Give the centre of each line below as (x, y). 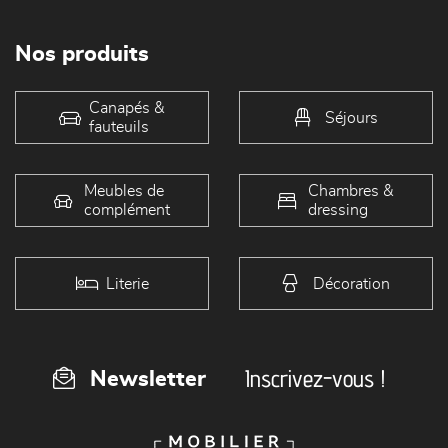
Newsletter (148, 379)
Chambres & (351, 190)
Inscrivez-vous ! (315, 378)
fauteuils (119, 126)
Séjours (351, 117)
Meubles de (124, 190)
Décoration (351, 283)
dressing (338, 209)
